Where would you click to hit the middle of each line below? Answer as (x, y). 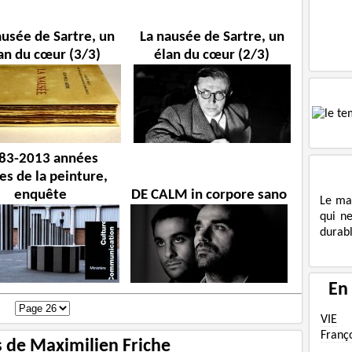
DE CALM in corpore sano (209, 196)
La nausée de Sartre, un (212, 37)
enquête (41, 196)
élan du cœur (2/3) (212, 55)
